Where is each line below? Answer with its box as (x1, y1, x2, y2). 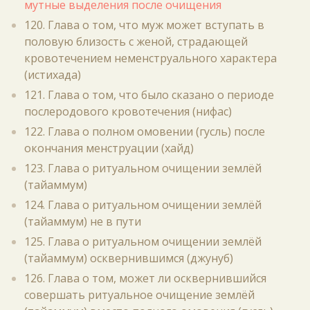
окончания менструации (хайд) (24, 140, 194, 156)
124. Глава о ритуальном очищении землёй (24, 197, 262, 212)
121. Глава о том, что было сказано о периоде (24, 87, 274, 102)
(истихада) (24, 67, 81, 82)
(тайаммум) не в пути (24, 214, 141, 229)
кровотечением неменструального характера (24, 51, 277, 66)
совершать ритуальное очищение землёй (24, 287, 255, 302)
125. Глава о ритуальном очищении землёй (24, 234, 262, 249)
